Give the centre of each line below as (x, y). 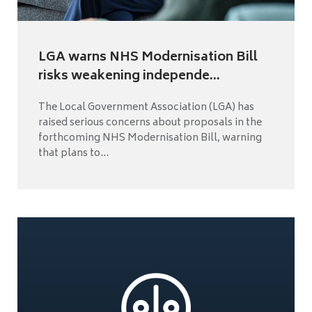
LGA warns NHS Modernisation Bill (148, 57)
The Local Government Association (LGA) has (146, 107)
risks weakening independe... (129, 76)
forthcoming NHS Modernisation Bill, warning (150, 138)
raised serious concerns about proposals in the (150, 123)
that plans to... (73, 153)
